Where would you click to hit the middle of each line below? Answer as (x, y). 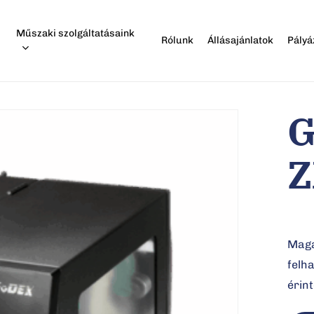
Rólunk (178, 40)
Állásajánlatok (241, 40)
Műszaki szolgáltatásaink (76, 33)
